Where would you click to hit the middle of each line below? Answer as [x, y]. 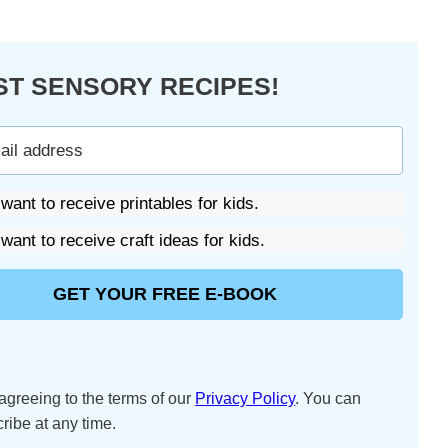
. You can [328, 399]
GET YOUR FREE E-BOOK [164, 294]
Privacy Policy [245, 399]
